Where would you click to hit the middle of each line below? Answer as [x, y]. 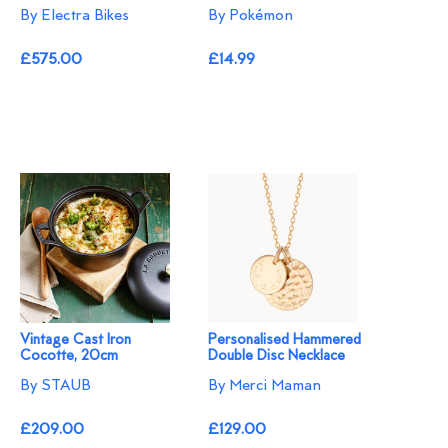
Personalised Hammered [285, 340]
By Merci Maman [265, 385]
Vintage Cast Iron [75, 340]
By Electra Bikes [74, 15]
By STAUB [55, 385]
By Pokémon [251, 15]
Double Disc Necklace [277, 356]
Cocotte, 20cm [69, 356]
